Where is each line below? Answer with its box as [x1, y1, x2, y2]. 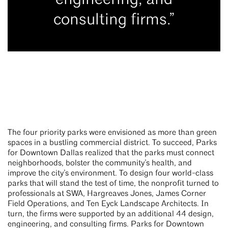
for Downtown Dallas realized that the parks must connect [8, 149, 214, 158]
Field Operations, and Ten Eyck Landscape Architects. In [8, 200, 209, 209]
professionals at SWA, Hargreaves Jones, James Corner [8, 190, 206, 198]
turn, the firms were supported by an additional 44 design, [8, 210, 214, 219]
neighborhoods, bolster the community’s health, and [8, 159, 192, 168]
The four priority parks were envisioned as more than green [8, 129, 217, 137]
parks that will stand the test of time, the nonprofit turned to [8, 180, 219, 188]
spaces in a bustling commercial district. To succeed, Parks [8, 139, 217, 148]
